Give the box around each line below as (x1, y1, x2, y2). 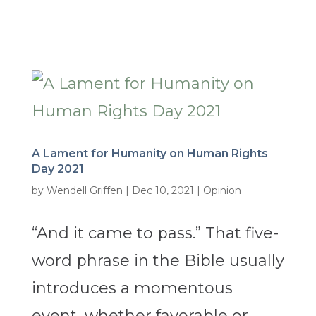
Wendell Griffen (46, 184, 123, 197)
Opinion (202, 184, 241, 197)
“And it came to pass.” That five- (31, 224, 279, 243)
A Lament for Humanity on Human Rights (31, 147, 268, 161)
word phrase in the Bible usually (31, 251, 284, 271)
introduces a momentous (31, 279, 233, 298)
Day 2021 (31, 162, 84, 176)
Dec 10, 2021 (131, 184, 194, 197)
